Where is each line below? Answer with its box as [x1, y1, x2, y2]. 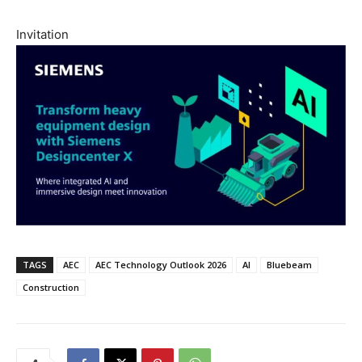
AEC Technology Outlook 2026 [95, 258, 226, 271]
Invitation [16, 27, 69, 43]
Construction [23, 280, 79, 293]
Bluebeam [267, 258, 312, 271]
